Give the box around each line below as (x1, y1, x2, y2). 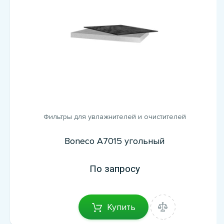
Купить (106, 201, 135, 212)
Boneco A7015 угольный (64, 135, 164, 147)
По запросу (89, 162, 140, 174)
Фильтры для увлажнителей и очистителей (43, 112, 186, 121)
